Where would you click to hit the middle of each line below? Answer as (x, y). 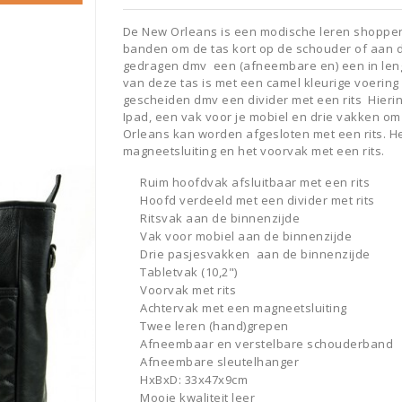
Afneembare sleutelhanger (219, 362)
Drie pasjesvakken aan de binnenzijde (255, 254)
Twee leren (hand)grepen (214, 326)
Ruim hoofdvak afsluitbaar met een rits (255, 182)
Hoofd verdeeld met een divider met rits (258, 200)
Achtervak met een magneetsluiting (244, 308)
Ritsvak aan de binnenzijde (220, 218)
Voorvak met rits (188, 290)
